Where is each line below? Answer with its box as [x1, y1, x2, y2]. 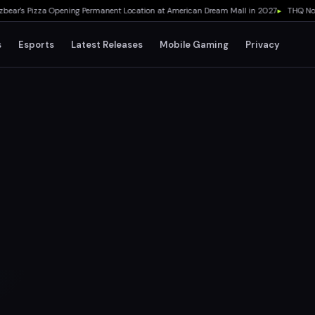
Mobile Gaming [160, 38, 229, 51]
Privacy [245, 38, 281, 51]
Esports [18, 38, 55, 51]
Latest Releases [71, 38, 143, 51]
